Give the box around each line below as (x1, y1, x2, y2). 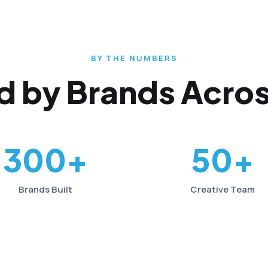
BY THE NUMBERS (90, 53, 178, 63)
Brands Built (19, 183, 72, 196)
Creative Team (190, 183, 255, 196)
